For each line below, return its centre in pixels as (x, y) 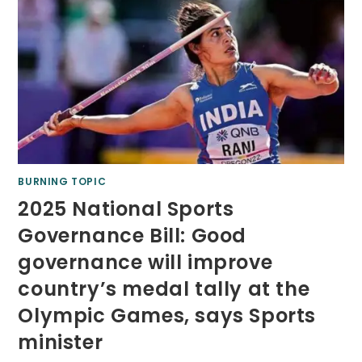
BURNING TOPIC (62, 182)
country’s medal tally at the (164, 289)
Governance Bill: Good (133, 236)
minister (61, 343)
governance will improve (145, 263)
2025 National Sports (126, 209)
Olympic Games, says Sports (167, 316)
